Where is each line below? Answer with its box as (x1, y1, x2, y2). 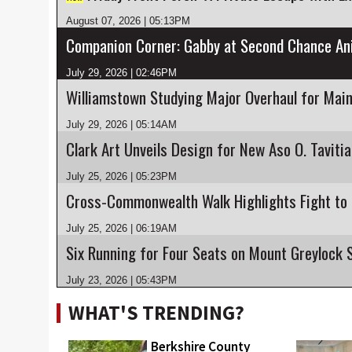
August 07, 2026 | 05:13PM (66, 15, 190, 27)
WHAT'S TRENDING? (68, 300, 244, 325)
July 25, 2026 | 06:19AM (66, 222, 177, 234)
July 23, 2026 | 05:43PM (66, 274, 177, 286)
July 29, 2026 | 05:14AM (66, 119, 177, 130)
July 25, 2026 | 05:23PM (66, 170, 177, 182)
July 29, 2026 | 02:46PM (66, 67, 177, 79)
